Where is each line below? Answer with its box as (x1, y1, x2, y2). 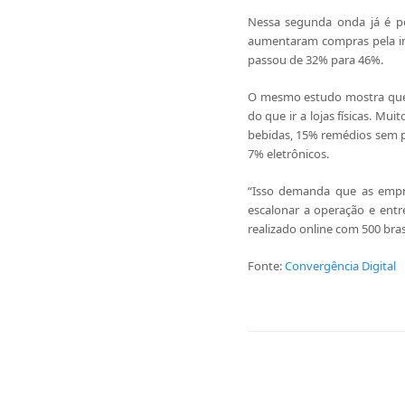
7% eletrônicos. (247, 146, 332, 162)
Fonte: (247, 258, 285, 274)
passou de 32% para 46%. (247, 52, 383, 68)
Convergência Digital (284, 258, 396, 274)
